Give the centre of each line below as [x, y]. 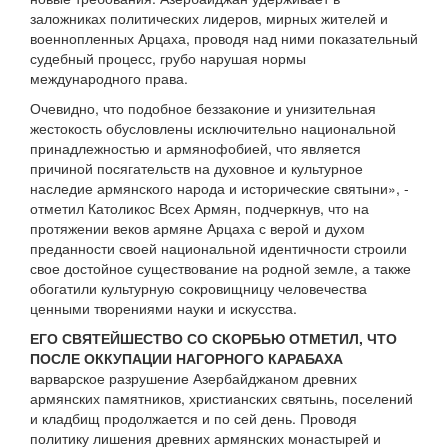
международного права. [109, 78]
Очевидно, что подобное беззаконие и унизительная [203, 108]
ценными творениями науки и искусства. [163, 308]
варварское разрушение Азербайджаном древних [193, 378]
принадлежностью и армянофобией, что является [195, 148]
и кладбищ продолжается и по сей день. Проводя [193, 418]
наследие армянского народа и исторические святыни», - [219, 188]
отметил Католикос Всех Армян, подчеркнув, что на [199, 208]
